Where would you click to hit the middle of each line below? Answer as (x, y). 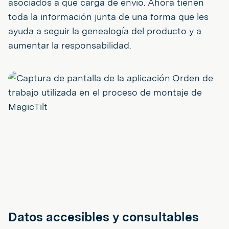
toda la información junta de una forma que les (108, 16)
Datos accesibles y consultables (104, 217)
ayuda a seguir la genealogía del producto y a (105, 31)
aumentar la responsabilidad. (70, 45)
